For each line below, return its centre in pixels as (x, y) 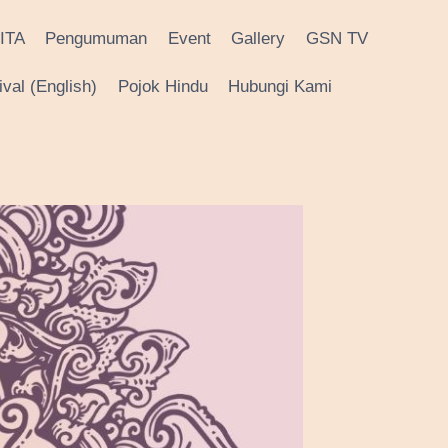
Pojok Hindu (162, 86)
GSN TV (336, 39)
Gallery (258, 39)
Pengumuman (96, 39)
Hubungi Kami (280, 86)
